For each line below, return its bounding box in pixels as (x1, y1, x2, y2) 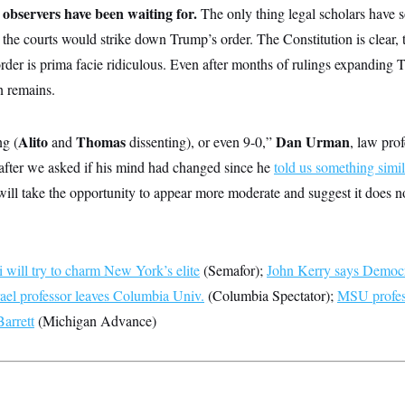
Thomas (76, 131, 126, 152)
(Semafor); (200, 260, 267, 279)
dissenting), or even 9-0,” (126, 132, 276, 151)
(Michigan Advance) (34, 311, 156, 330)
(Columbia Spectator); (204, 286, 337, 305)
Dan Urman (276, 131, 350, 152)
